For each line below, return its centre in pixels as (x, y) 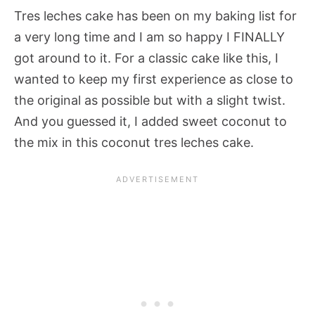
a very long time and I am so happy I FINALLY (149, 37)
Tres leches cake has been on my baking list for (155, 15)
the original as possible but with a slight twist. (150, 100)
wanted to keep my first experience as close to (154, 79)
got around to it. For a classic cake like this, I (146, 58)
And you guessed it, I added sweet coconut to (150, 121)
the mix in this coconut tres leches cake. (134, 142)
